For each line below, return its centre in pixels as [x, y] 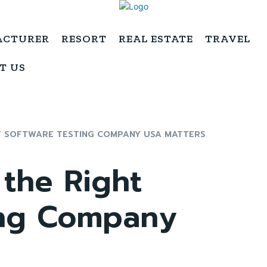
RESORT [84, 39]
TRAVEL [228, 39]
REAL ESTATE [156, 39]
